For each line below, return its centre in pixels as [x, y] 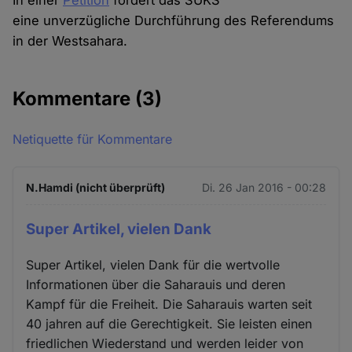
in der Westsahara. [70, 41]
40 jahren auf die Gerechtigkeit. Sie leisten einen [169, 323]
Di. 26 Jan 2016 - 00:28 [264, 188]
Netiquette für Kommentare [93, 139]
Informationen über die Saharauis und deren [156, 284]
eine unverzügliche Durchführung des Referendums [174, 21]
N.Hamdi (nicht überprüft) [96, 188]
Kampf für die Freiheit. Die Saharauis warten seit [169, 304]
